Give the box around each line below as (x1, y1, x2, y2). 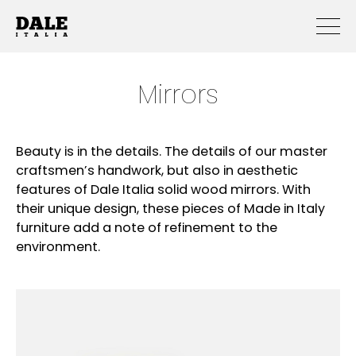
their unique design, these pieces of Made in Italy (16, 199, 325, 220)
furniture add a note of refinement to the (16, 219, 277, 239)
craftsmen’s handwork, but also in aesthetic (16, 161, 298, 182)
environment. (16, 238, 100, 258)
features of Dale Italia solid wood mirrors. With (16, 180, 311, 201)
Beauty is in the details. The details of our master (16, 142, 327, 163)
